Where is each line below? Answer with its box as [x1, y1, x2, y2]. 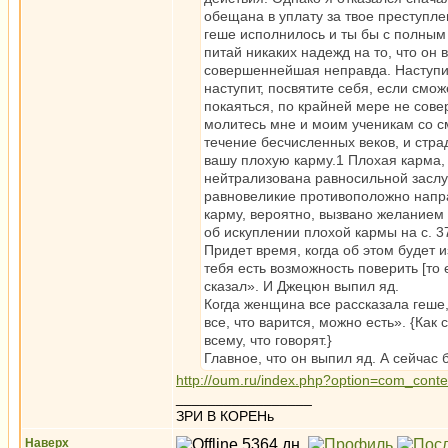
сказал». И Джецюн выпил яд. [204, 278, 399, 294]
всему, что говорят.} [204, 332, 332, 348]
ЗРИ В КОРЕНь [176, 408, 274, 424]
